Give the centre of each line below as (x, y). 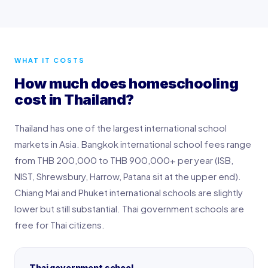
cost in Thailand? (74, 99)
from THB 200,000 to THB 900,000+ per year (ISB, (124, 160)
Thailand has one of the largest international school (121, 127)
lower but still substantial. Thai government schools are (129, 208)
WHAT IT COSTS (50, 60)
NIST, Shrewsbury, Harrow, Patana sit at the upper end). (128, 176)
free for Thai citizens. (60, 224)
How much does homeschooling (127, 83)
